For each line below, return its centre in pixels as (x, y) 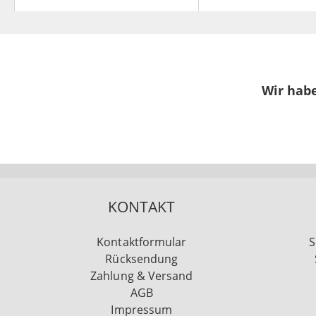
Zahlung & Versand (142, 276)
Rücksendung (142, 259)
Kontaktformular (142, 242)
